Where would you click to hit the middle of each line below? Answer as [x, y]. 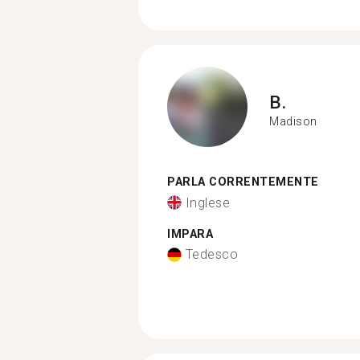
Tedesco [211, 254]
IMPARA [190, 234]
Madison [293, 121]
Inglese [207, 202]
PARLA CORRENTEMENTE [243, 182]
